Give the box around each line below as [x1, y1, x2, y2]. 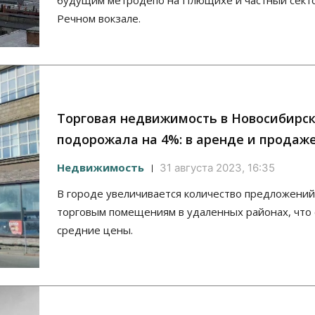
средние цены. [57, 223, 133, 238]
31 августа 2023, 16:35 [160, 161, 275, 175]
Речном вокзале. [57, 11, 141, 26]
